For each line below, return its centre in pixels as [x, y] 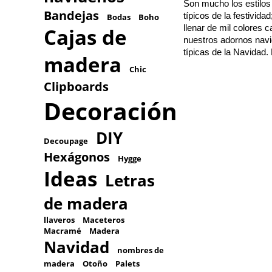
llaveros [59, 220]
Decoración [110, 111]
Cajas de [85, 37]
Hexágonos [77, 157]
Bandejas [71, 15]
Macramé [63, 231]
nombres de [141, 250]
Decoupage [66, 141]
